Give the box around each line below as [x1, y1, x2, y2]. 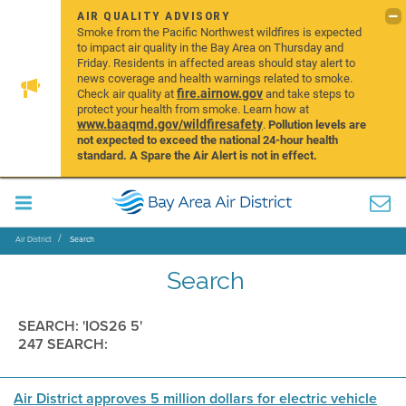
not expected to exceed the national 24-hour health [77, 131, 339, 148]
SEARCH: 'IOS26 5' [18, 315, 142, 336]
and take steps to [263, 85, 355, 101]
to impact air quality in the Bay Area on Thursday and [77, 39, 344, 55]
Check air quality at [77, 85, 178, 101]
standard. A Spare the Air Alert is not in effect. [77, 147, 321, 163]
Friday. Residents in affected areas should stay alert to [77, 54, 356, 71]
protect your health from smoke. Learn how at [77, 101, 310, 117]
